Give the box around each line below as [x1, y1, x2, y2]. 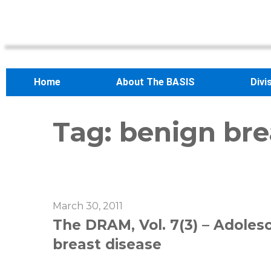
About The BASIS [116, 76, 195, 88]
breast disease [53, 236, 162, 253]
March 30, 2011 [53, 200, 123, 212]
